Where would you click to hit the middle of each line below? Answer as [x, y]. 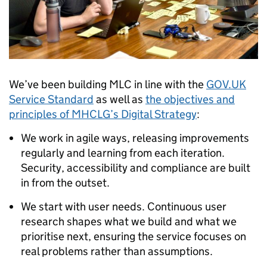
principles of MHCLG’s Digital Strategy [103, 114]
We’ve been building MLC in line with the [108, 84]
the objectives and [190, 99]
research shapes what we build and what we [129, 221]
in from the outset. [65, 182]
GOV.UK [226, 84]
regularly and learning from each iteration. [123, 153]
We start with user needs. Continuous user [124, 206]
